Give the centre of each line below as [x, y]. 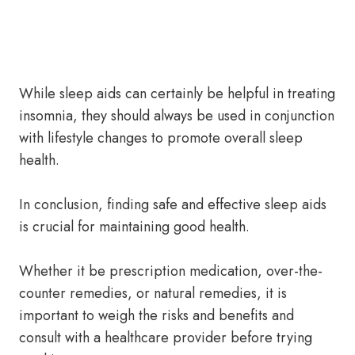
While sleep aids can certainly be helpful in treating [177, 94]
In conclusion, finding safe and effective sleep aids [173, 204]
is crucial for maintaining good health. [134, 227]
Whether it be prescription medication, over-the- [171, 271]
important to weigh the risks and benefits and [157, 315]
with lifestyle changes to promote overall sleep [161, 138]
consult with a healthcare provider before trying [166, 338]
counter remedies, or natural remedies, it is [153, 293]
